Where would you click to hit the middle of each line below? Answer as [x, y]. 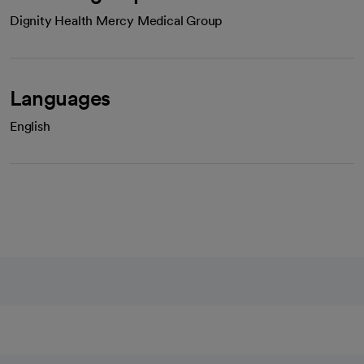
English [30, 126]
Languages [60, 98]
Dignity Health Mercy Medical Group [117, 21]
